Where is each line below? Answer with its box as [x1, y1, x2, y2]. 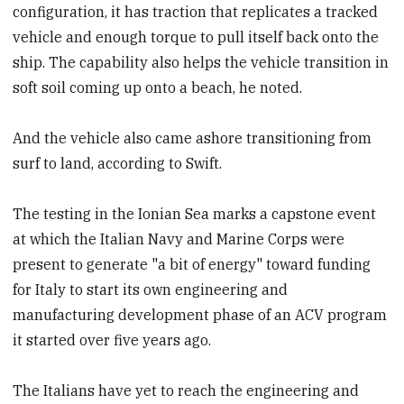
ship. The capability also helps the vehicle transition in [13, 53, 390, 72]
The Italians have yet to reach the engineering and [13, 381, 360, 400]
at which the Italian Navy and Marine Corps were [13, 230, 345, 249]
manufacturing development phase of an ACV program [13, 306, 388, 325]
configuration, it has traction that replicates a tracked [13, 3, 379, 22]
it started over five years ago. [13, 331, 212, 350]
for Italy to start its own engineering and [13, 280, 289, 299]
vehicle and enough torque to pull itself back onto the [13, 28, 380, 47]
